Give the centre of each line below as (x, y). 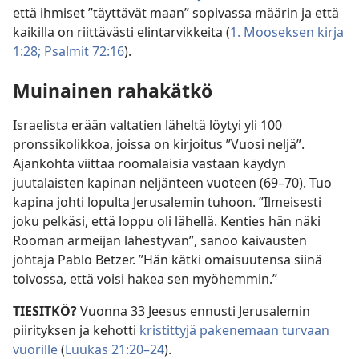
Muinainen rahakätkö (113, 90)
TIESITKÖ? (46, 311)
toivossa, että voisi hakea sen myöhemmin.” (145, 278)
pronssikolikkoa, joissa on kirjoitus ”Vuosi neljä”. (159, 144)
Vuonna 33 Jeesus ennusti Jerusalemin (195, 311)
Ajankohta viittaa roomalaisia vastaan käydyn (149, 163)
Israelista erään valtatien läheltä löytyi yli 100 (147, 125)
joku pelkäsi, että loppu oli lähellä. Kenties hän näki (167, 221)
